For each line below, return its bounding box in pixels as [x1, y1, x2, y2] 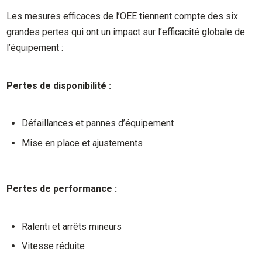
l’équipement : [6, 42, 64, 54]
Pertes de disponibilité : [6, 80, 112, 91]
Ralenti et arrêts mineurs [22, 220, 122, 232]
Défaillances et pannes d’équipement [22, 118, 174, 129]
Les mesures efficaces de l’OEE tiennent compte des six [6, 11, 239, 22]
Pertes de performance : [6, 183, 118, 195]
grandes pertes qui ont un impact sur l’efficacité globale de [6, 26, 246, 38]
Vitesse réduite [22, 240, 85, 252]
